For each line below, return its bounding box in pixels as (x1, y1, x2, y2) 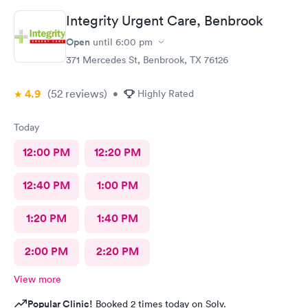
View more (14, 273, 61, 285)
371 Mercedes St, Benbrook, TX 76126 (66, 54, 228, 66)
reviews (63, 87, 104, 100)
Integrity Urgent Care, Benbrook (66, 12, 263, 29)
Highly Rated (137, 87, 194, 100)
